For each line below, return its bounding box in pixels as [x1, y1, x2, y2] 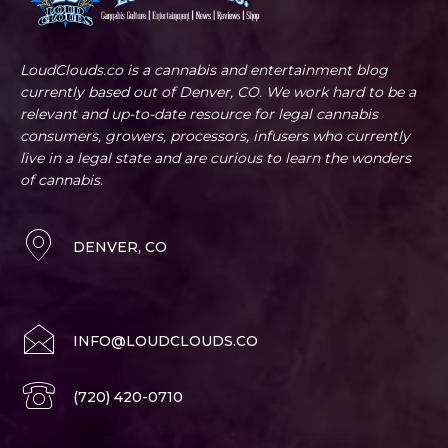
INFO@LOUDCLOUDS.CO [73, 332, 258, 351]
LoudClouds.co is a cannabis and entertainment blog [20, 61, 388, 80]
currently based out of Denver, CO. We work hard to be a [20, 83, 416, 102]
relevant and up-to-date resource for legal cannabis [20, 105, 378, 124]
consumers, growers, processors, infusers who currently [20, 127, 410, 146]
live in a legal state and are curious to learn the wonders [20, 149, 411, 168]
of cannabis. [20, 171, 103, 190]
